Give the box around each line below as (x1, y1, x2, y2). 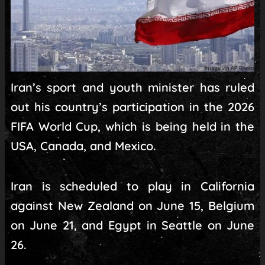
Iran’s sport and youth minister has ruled (10, 80, 255, 95)
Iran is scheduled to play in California (10, 179, 255, 194)
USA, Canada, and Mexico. (10, 138, 156, 154)
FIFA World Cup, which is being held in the (10, 119, 255, 134)
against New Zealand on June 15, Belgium (10, 198, 255, 214)
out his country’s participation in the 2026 (10, 99, 255, 115)
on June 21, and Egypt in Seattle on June (10, 218, 255, 233)
